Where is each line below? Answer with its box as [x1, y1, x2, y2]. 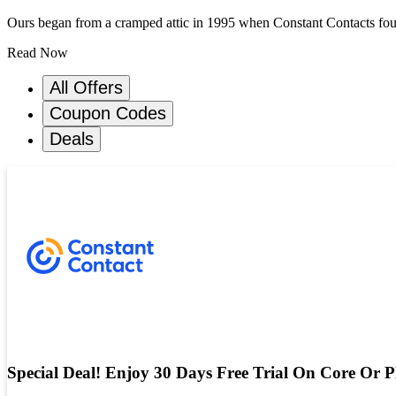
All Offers [49, 78, 123, 97]
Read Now [7, 45, 68, 60]
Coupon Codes [49, 103, 166, 123]
